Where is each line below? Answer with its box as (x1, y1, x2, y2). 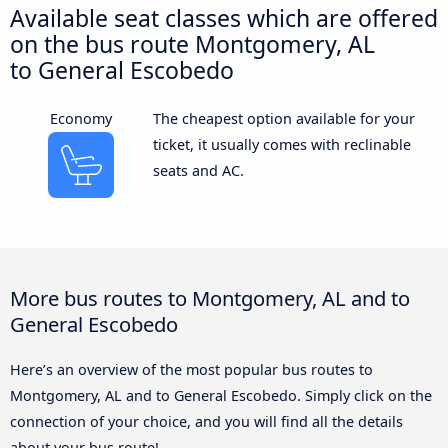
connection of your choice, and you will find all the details (10, 411, 403, 431)
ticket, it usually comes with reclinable (152, 134, 411, 154)
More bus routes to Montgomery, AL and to (10, 283, 410, 312)
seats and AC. (152, 160, 244, 180)
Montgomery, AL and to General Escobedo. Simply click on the (10, 385, 432, 405)
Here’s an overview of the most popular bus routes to (10, 359, 373, 379)
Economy (50, 108, 113, 128)
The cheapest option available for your (152, 108, 415, 128)
